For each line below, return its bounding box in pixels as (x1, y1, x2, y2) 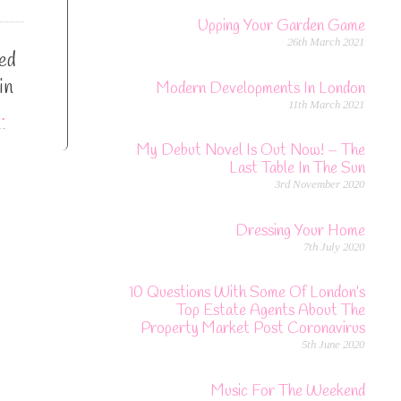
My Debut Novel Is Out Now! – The (136, 141, 365, 162)
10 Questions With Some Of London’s (128, 283, 365, 304)
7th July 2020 (303, 239, 364, 253)
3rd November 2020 (275, 177, 364, 192)
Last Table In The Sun (228, 158, 365, 180)
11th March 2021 (288, 97, 364, 111)
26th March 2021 (287, 34, 364, 48)
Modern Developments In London (156, 78, 365, 99)
